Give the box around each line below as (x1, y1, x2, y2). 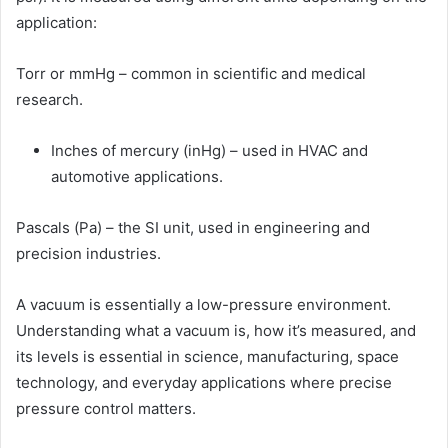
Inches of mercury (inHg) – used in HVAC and (51, 141, 368, 161)
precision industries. (16, 244, 161, 264)
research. (16, 90, 83, 110)
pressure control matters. (16, 399, 196, 419)
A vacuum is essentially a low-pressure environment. (16, 295, 391, 315)
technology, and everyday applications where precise (16, 373, 392, 393)
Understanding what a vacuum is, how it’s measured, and (16, 321, 416, 341)
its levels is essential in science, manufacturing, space (16, 347, 399, 367)
